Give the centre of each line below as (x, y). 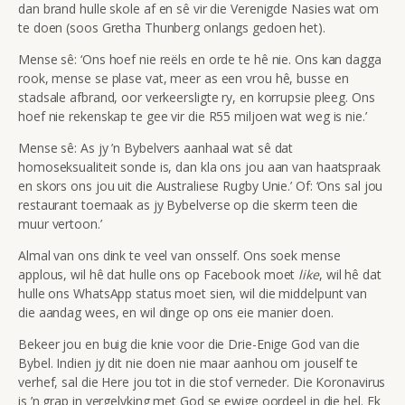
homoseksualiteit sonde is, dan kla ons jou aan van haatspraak (199, 166)
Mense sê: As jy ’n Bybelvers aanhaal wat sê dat (156, 147)
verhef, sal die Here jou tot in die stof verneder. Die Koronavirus (202, 381)
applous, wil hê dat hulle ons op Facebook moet (159, 274)
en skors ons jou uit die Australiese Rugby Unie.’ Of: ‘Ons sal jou (201, 185)
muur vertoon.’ (60, 223)
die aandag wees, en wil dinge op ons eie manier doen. (176, 312)
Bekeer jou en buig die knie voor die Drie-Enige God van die (189, 344)
